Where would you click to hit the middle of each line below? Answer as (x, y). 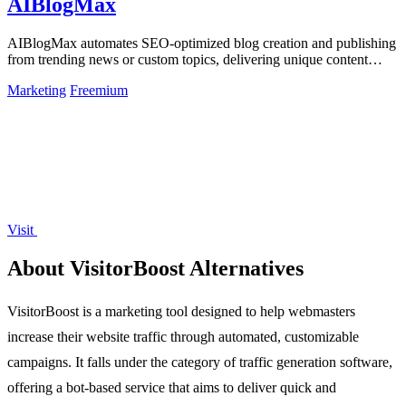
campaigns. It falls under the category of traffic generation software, (200, 362)
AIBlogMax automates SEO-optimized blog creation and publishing (202, 43)
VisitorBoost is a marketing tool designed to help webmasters (181, 311)
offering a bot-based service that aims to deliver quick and (172, 387)
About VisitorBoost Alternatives (155, 268)
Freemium (99, 91)
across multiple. (52, 76)
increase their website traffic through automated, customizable (183, 336)
